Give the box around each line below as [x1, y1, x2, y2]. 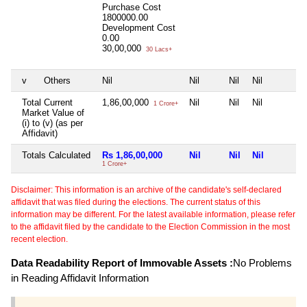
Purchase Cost [102, 2, 161, 13]
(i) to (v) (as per [22, 118, 83, 129]
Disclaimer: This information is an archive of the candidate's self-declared [11, 185, 282, 195]
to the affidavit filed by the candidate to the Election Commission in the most [11, 222, 290, 232]
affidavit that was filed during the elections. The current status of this [11, 197, 260, 208]
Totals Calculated [22, 150, 90, 161]
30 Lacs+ [144, 46, 172, 53]
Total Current [22, 97, 73, 108]
